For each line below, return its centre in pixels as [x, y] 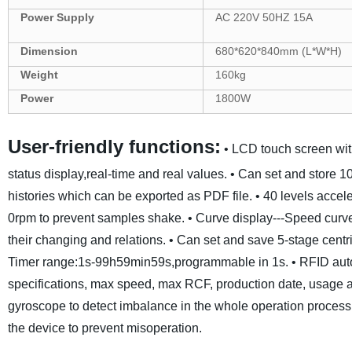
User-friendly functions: [114, 147]
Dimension [49, 51]
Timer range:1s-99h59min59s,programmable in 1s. [148, 262]
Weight [39, 75]
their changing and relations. [86, 240]
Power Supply [57, 17]
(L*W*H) [321, 51]
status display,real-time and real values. [117, 174]
